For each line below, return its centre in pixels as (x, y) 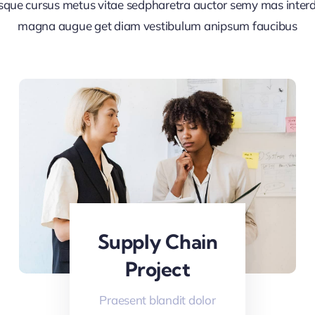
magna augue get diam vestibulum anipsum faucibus (157, 25)
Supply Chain (157, 241)
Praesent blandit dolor (157, 300)
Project (157, 269)
